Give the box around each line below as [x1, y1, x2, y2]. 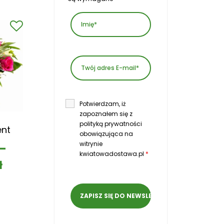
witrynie [79, 139, 102, 148]
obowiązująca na [79, 129, 133, 138]
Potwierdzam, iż [79, 99, 125, 108]
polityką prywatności [79, 119, 142, 128]
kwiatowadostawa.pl [79, 149, 145, 158]
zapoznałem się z [79, 109, 132, 118]
